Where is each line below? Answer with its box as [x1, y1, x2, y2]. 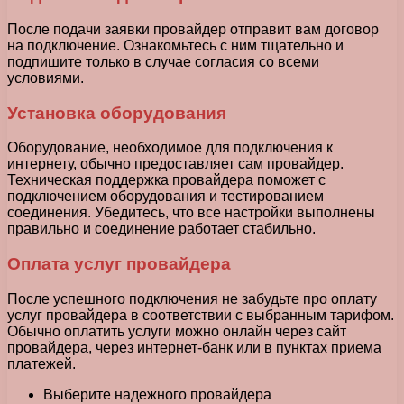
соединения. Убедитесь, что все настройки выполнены [7, 205, 375, 221]
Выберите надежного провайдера [43, 386, 271, 402]
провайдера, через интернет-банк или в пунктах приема [7, 339, 381, 355]
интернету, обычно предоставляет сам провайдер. [7, 156, 344, 172]
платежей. [7, 355, 76, 372]
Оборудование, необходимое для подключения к [7, 140, 333, 156]
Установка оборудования [7, 103, 226, 123]
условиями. [7, 69, 84, 86]
